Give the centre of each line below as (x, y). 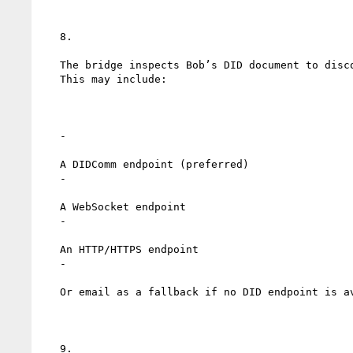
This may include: (50, 79)
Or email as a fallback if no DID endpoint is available (50, 292)
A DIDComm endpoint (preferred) (50, 164)
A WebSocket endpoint (50, 206)
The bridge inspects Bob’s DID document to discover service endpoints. (50, 65)
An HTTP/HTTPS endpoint (50, 249)
